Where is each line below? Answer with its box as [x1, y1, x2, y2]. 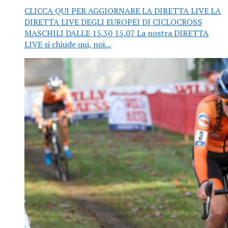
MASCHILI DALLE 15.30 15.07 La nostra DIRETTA [24, 27, 209, 39]
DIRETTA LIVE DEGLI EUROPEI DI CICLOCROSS [24, 16, 202, 28]
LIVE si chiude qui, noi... [24, 39, 111, 50]
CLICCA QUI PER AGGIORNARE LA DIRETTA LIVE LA [24, 5, 221, 17]
